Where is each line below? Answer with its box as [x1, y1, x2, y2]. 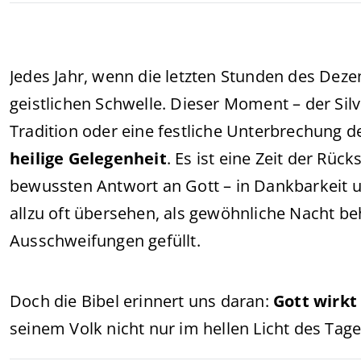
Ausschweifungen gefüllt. [10, 230, 201, 251]
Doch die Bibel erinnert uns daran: [10, 290, 273, 312]
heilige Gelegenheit [10, 147, 167, 169]
